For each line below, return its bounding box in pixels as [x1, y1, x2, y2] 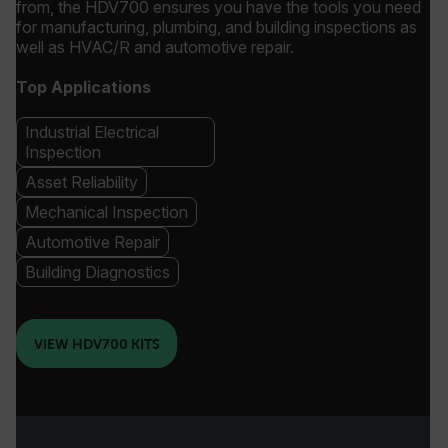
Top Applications [16, 77, 151, 97]
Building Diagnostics [25, 262, 170, 282]
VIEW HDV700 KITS [33, 335, 160, 352]
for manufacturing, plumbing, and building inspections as [16, 17, 417, 37]
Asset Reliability [25, 172, 138, 192]
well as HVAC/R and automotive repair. [16, 37, 298, 57]
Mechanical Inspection [25, 202, 188, 222]
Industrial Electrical [25, 122, 159, 142]
